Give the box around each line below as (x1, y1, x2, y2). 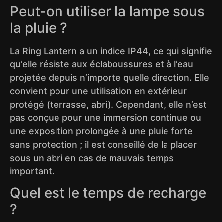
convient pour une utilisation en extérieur (10, 85, 187, 96)
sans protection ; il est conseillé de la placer (10, 139, 197, 150)
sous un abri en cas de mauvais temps (10, 152, 174, 163)
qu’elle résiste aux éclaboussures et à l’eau (10, 58, 193, 69)
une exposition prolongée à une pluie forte (10, 125, 193, 136)
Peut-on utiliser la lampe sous (10, 2, 205, 20)
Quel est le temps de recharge (10, 184, 206, 202)
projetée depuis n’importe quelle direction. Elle (10, 72, 209, 83)
